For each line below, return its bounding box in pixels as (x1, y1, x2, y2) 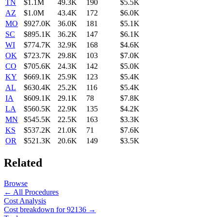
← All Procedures (4, 188, 59, 196)
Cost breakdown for (4, 205, 67, 214)
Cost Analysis (4, 197, 46, 205)
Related (4, 156, 42, 170)
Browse (4, 179, 28, 187)
